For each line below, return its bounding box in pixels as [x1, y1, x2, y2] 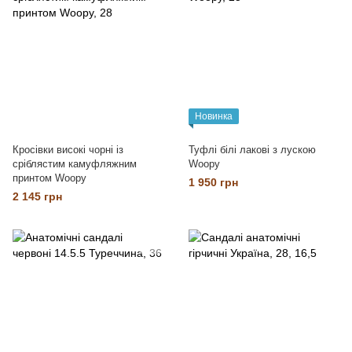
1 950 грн [189, 176, 238, 189]
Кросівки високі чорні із [13, 144, 123, 156]
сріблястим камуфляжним [13, 158, 137, 170]
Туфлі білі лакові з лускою [189, 144, 316, 156]
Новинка [195, 111, 233, 122]
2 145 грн [13, 190, 62, 203]
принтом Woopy [13, 172, 86, 184]
